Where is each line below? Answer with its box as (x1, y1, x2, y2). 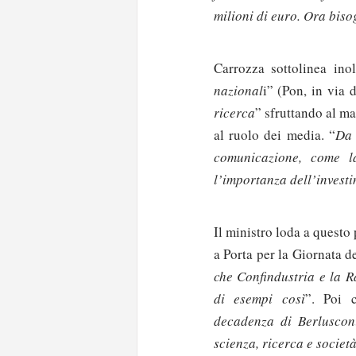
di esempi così (213, 289, 305, 308)
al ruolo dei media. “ (213, 125, 335, 144)
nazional (213, 80, 263, 99)
